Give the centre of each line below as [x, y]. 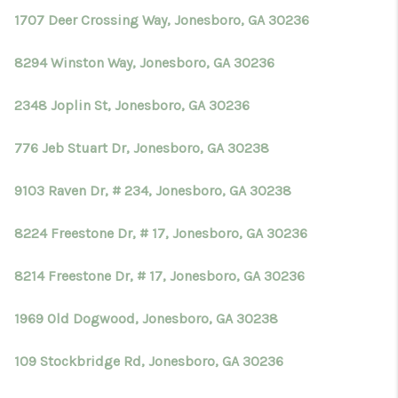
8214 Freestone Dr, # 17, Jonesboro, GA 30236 [159, 276]
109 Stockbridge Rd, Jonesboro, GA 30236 [149, 361]
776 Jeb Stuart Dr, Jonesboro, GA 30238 [142, 148]
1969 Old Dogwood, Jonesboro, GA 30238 [146, 318]
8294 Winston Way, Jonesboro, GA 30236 [144, 63]
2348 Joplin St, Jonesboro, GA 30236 [132, 105]
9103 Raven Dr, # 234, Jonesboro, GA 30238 [153, 191]
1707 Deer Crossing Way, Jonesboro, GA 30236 [162, 20]
